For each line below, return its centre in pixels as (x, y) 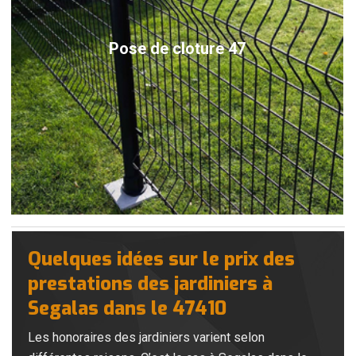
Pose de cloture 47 (177, 48)
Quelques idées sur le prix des (161, 259)
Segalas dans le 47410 (127, 308)
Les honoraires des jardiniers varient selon (146, 337)
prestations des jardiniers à (150, 283)
